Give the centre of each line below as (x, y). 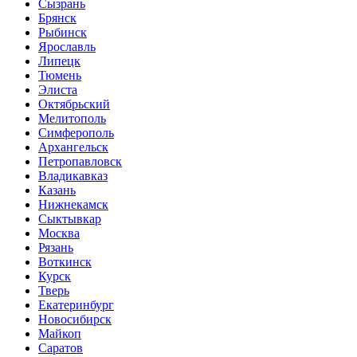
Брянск (57, 18)
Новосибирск (75, 319)
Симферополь (76, 133)
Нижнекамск (73, 204)
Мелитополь (72, 118)
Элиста (58, 90)
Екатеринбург (76, 305)
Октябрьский (74, 104)
